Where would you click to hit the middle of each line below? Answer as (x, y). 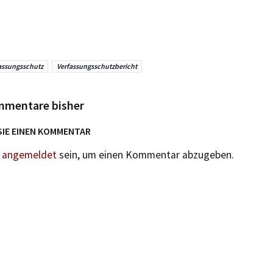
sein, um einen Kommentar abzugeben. (145, 155)
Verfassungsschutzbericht (97, 66)
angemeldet (29, 155)
